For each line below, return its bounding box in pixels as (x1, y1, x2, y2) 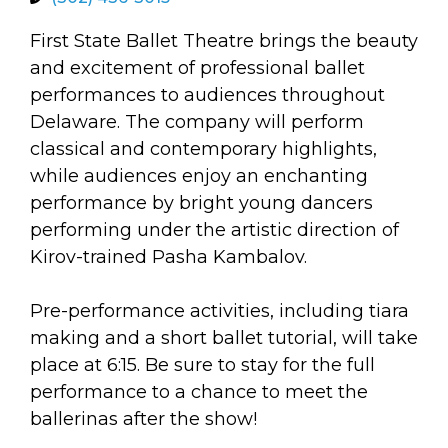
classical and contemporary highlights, (30, 138, 377, 160)
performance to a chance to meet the (30, 381, 368, 403)
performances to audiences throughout (30, 84, 385, 106)
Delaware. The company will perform (30, 111, 364, 133)
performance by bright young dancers (30, 192, 373, 214)
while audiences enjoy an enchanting (30, 165, 368, 187)
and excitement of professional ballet (30, 57, 365, 79)
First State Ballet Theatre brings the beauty (30, 30, 418, 52)
